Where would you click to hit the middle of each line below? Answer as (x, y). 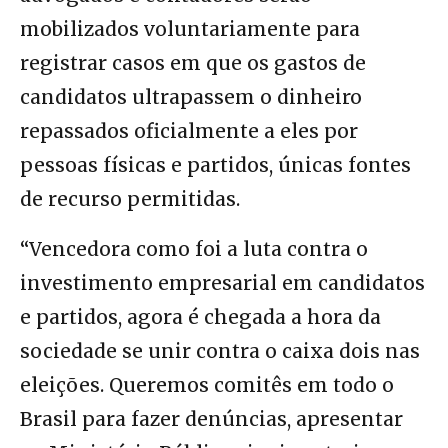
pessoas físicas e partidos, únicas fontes (215, 165)
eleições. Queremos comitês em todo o (207, 385)
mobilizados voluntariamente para (190, 29)
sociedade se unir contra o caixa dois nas (220, 351)
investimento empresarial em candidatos (222, 283)
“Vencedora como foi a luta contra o (194, 249)
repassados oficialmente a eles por (189, 131)
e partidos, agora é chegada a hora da (200, 317)
